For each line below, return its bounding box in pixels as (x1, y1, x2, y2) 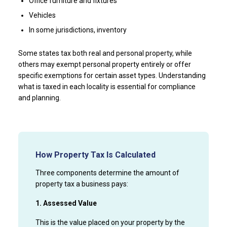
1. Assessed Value (35, 199, 97, 207)
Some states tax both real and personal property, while (18, 49, 192, 57)
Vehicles (28, 11, 56, 19)
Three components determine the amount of (35, 168, 179, 177)
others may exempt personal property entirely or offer (18, 60, 191, 68)
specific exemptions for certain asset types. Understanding (18, 71, 206, 80)
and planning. (18, 93, 61, 102)
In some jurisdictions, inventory (28, 25, 127, 34)
